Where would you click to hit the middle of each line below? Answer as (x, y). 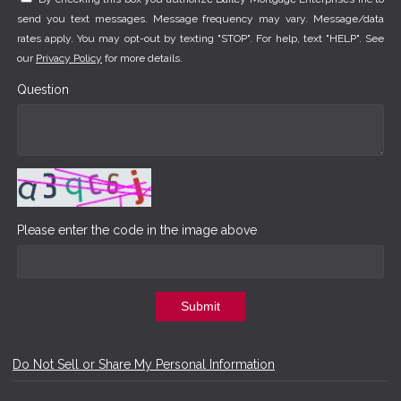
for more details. (142, 59)
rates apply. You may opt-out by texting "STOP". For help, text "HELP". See (200, 39)
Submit (200, 307)
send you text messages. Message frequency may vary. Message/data (200, 19)
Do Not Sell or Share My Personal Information (144, 365)
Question (43, 89)
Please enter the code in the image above (137, 230)
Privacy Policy (69, 59)
